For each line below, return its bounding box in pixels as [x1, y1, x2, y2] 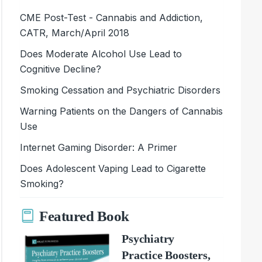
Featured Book [39, 208, 129, 225]
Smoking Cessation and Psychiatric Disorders [20, 84, 221, 96]
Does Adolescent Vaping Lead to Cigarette [20, 162, 206, 174]
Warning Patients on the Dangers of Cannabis [20, 105, 223, 117]
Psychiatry [122, 232, 175, 245]
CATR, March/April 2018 [20, 26, 130, 39]
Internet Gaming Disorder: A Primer [20, 141, 178, 153]
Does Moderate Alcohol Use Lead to [20, 47, 182, 60]
